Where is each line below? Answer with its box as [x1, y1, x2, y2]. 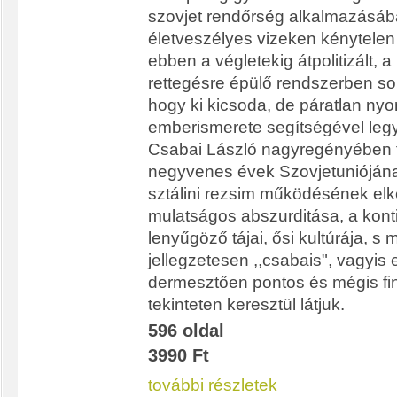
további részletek [148, 376, 277, 394]
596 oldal [148, 321, 224, 340]
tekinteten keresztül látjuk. [148, 295, 345, 314]
